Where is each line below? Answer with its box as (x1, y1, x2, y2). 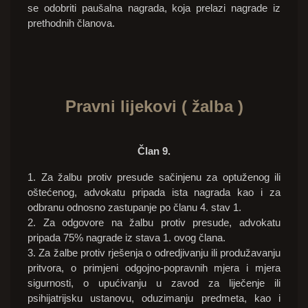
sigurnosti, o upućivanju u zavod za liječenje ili (27, 277, 280, 289)
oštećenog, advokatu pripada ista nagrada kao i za (27, 186, 280, 199)
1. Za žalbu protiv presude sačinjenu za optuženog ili (27, 171, 280, 184)
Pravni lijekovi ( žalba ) (65, 97, 243, 116)
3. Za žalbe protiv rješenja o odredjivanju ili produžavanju (27, 247, 280, 259)
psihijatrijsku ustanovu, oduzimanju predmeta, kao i (27, 292, 280, 305)
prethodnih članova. (27, 17, 115, 30)
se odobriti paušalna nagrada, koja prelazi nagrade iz (27, 2, 280, 14)
